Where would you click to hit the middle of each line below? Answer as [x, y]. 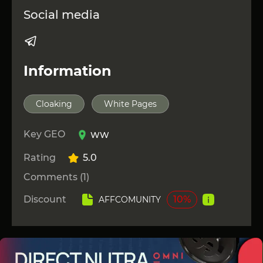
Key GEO [44, 134]
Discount [45, 200]
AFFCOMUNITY [130, 200]
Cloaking [54, 104]
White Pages [130, 104]
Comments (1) [56, 177]
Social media [62, 15]
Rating [40, 158]
